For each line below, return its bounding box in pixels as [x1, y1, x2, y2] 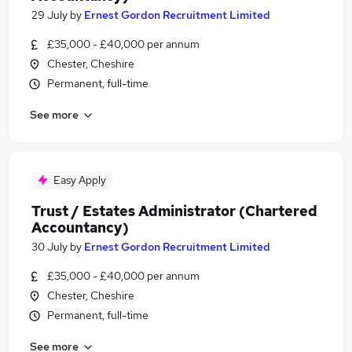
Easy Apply [53, 173, 106, 187]
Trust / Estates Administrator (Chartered [31, 202, 317, 220]
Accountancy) [31, 218, 129, 236]
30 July [31, 240, 68, 254]
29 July [31, 8, 68, 22]
